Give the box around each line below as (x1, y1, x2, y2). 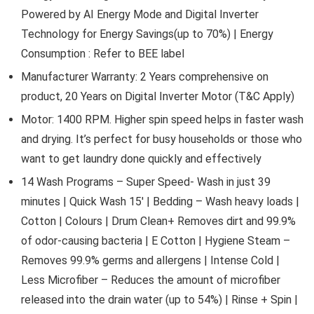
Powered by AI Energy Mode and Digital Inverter (21, 8, 259, 22)
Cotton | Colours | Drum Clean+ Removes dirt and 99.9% (21, 214, 296, 228)
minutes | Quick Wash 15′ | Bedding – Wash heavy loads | (21, 195, 299, 209)
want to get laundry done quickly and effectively (21, 152, 261, 166)
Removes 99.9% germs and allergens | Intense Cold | (21, 254, 280, 268)
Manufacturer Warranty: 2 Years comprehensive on (21, 70, 268, 84)
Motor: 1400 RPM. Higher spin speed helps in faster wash (21, 113, 303, 127)
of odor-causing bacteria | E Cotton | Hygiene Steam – (21, 234, 290, 248)
